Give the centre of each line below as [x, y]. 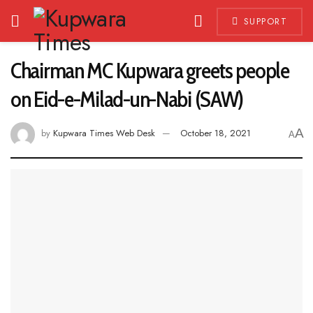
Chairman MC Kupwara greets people [150, 70]
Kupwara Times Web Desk [104, 133]
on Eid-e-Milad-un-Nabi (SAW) [127, 99]
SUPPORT [263, 21]
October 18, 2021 [216, 133]
